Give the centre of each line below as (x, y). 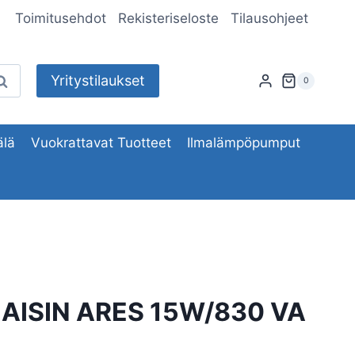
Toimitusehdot (60, 19)
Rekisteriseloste (169, 19)
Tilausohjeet (270, 19)
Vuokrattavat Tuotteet (101, 142)
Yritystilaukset (98, 81)
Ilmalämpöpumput (244, 142)
